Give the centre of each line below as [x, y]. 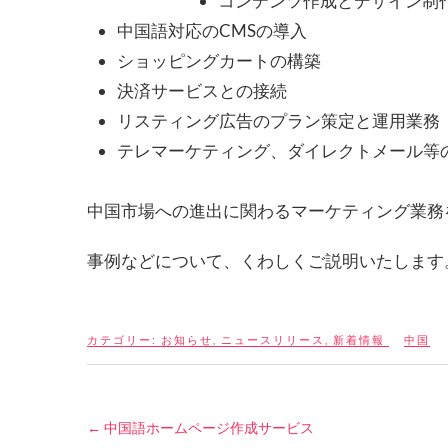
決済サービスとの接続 [202, 91]
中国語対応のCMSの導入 [212, 31]
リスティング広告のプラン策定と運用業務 [278, 121]
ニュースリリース [273, 340]
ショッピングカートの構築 [219, 61]
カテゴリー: [124, 340]
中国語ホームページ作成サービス [207, 428]
